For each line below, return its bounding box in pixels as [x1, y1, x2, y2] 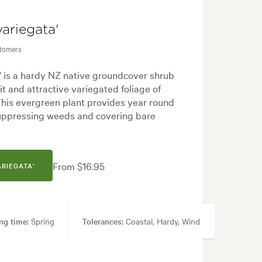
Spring [29, 215, 54, 227]
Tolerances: [82, 215, 123, 227]
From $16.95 [53, 158, 105, 173]
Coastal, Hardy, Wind [123, 215, 200, 227]
